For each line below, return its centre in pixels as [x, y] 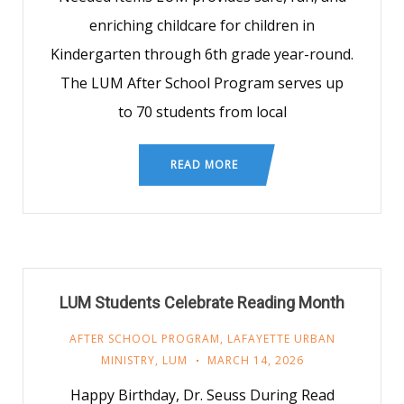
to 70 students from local [202, 112]
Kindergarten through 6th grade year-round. [202, 54]
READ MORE [204, 165]
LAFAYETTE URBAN [281, 339]
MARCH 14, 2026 [255, 360]
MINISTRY [128, 360]
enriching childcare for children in [202, 25]
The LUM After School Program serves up [202, 83]
